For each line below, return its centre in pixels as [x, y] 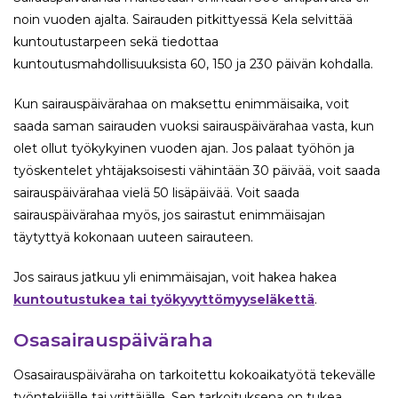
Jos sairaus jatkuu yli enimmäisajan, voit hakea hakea [175, 278]
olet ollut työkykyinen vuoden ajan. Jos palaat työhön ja [184, 149]
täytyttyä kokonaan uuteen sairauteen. [133, 238]
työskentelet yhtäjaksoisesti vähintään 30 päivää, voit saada [197, 171]
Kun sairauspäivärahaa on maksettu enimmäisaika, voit [181, 104]
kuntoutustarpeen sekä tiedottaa [116, 42]
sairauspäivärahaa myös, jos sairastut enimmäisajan [169, 215]
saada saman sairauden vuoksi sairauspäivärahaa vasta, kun [194, 127]
